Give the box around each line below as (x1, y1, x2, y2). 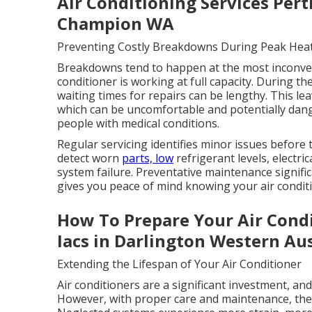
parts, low (122, 150, 173, 166)
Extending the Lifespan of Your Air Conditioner (57, 256, 302, 272)
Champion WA (57, 12, 174, 35)
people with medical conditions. (57, 116, 219, 131)
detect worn (57, 150, 122, 166)
